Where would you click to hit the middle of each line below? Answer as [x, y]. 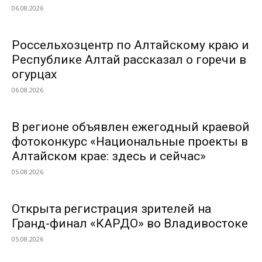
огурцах [34, 74]
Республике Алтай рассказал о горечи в [129, 60]
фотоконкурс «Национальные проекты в [130, 142]
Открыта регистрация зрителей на [111, 209]
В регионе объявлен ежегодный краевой [131, 127]
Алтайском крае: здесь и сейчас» [109, 156]
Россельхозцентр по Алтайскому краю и [130, 45]
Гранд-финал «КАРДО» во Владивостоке [130, 223]
